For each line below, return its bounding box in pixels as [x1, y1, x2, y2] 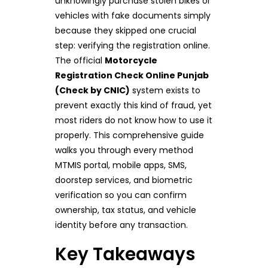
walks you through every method [54, 144, 193, 156]
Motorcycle [104, 54, 157, 66]
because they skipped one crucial [54, 25, 196, 36]
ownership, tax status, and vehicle [54, 204, 196, 216]
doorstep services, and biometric [54, 174, 193, 186]
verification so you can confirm [54, 189, 187, 201]
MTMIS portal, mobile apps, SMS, [54, 159, 187, 171]
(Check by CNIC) [54, 84, 130, 96]
